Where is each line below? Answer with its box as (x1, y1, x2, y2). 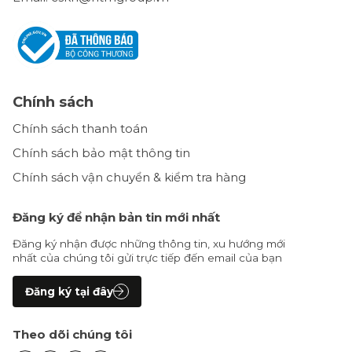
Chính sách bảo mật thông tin (12, 145, 190, 161)
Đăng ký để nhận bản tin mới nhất (12, 210, 220, 225)
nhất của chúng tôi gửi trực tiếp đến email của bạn (12, 251, 282, 265)
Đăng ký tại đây (24, 285, 113, 299)
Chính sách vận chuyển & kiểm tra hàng (12, 170, 246, 185)
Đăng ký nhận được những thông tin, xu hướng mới (12, 237, 285, 251)
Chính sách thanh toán (12, 121, 148, 137)
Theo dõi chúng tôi (12, 327, 132, 343)
